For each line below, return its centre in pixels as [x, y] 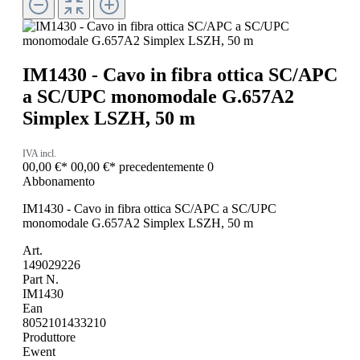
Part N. [41, 279]
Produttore [49, 337]
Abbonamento [59, 181]
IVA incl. [39, 153]
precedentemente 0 [166, 166]
